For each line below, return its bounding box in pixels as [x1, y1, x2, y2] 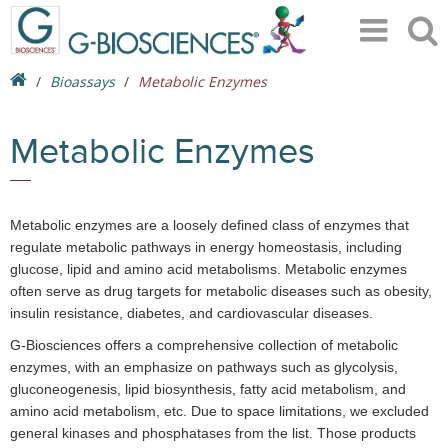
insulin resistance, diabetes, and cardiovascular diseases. [10, 305, 373, 321]
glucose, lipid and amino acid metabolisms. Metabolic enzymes [10, 261, 407, 277]
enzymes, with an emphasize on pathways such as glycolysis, [10, 359, 398, 375]
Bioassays [50, 72, 115, 91]
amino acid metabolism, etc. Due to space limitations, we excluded [10, 403, 429, 419]
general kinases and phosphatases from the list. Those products [10, 425, 416, 441]
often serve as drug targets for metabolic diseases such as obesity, [10, 283, 432, 299]
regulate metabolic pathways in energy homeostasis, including [10, 239, 402, 255]
